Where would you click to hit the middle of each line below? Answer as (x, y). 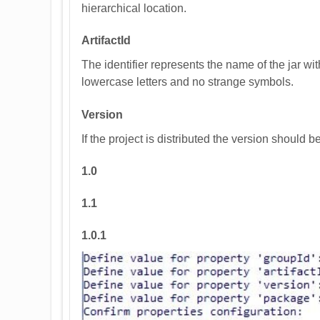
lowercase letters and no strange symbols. (187, 82)
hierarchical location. (134, 9)
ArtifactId (106, 41)
